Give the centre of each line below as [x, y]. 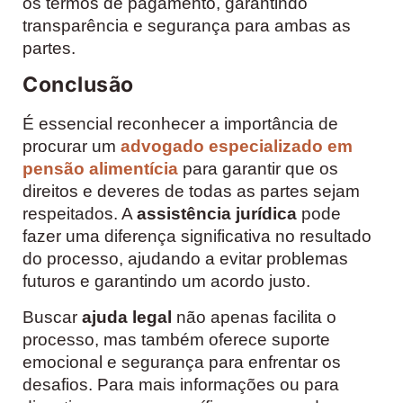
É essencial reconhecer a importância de [180, 124]
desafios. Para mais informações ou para [181, 384]
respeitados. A [80, 214]
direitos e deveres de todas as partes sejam [191, 192]
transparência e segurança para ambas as [187, 25]
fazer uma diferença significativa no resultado [197, 237]
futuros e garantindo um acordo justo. [166, 282]
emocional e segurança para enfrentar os [182, 362]
